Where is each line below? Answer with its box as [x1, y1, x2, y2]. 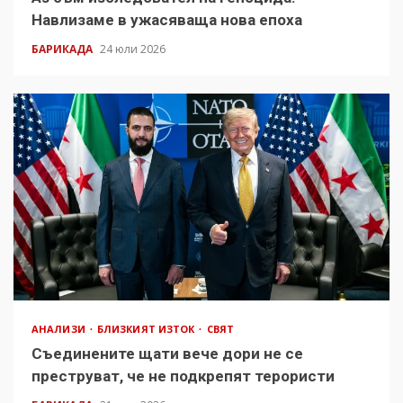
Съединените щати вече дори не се [31, 345, 303, 363]
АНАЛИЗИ [31, 322, 88, 336]
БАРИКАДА [31, 41, 95, 58]
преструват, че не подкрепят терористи [31, 367, 335, 386]
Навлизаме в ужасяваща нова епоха [31, 11, 302, 30]
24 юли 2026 [100, 41, 166, 58]
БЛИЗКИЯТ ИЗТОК [96, 322, 198, 336]
